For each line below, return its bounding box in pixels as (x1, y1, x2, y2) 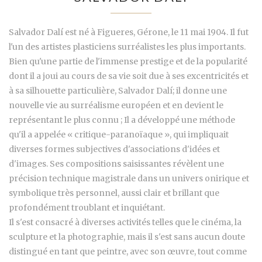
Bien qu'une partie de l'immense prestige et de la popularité (9, 56, 247, 67)
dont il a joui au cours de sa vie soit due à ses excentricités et (9, 70, 249, 81)
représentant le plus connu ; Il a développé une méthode (9, 114, 235, 125)
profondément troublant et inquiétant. (9, 202, 165, 213)
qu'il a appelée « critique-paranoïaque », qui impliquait (9, 129, 229, 140)
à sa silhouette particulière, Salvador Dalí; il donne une (9, 85, 227, 96)
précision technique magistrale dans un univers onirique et (9, 173, 249, 184)
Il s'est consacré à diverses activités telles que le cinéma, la (9, 216, 242, 227)
